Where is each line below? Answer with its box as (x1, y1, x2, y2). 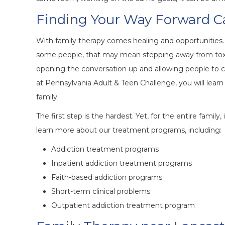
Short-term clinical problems (51, 187, 150, 196)
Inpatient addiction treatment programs (51, 159, 192, 168)
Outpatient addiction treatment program (51, 201, 195, 210)
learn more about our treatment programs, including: (36, 126, 221, 135)
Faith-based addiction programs (51, 173, 162, 182)
